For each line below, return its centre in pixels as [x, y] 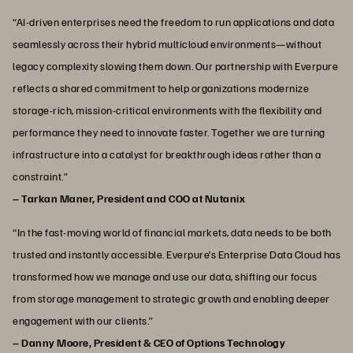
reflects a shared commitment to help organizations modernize [161, 88]
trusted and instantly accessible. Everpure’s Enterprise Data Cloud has [176, 255]
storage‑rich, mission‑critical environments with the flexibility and [167, 110]
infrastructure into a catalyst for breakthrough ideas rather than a [167, 154]
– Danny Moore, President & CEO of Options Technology [149, 343]
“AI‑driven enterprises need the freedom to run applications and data [173, 22]
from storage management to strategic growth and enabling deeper [171, 299]
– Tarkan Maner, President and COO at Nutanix [129, 199]
